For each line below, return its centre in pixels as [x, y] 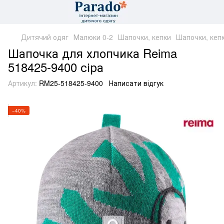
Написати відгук [136, 83]
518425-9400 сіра [56, 67]
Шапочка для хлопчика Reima [92, 53]
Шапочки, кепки [144, 37]
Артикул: [22, 83]
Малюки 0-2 [93, 37]
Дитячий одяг [45, 37]
